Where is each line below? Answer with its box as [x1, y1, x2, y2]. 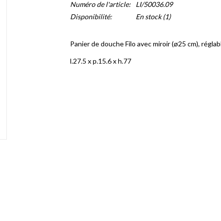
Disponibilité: [70, 12, 112, 21]
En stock [135, 12, 161, 21]
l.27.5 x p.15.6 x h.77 [70, 57, 133, 65]
